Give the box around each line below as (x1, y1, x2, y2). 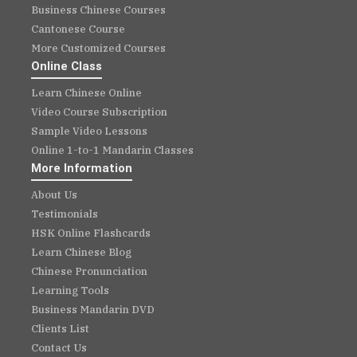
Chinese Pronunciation (31, 265, 147, 278)
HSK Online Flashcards (31, 226, 151, 240)
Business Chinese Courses (31, 3, 166, 17)
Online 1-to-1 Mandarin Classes (31, 143, 194, 157)
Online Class (31, 59, 102, 73)
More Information (31, 161, 132, 175)
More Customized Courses (31, 41, 166, 55)
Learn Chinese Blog (31, 245, 131, 259)
